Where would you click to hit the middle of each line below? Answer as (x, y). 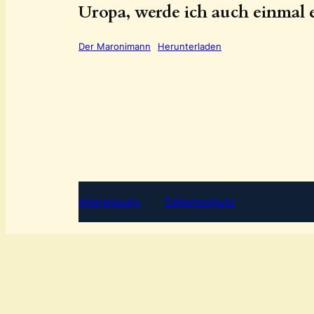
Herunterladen (190, 46)
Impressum (109, 202)
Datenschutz (200, 202)
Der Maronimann (115, 46)
